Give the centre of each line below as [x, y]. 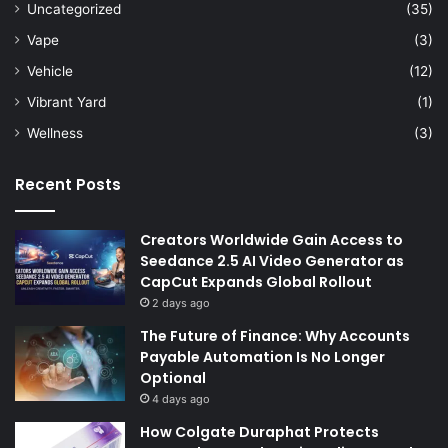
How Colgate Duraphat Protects [259, 431]
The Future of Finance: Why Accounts [275, 335]
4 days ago [181, 398]
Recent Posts [68, 184]
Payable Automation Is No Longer [262, 356]
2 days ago [181, 302]
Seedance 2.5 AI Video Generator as [272, 260]
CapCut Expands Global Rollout [257, 281]
